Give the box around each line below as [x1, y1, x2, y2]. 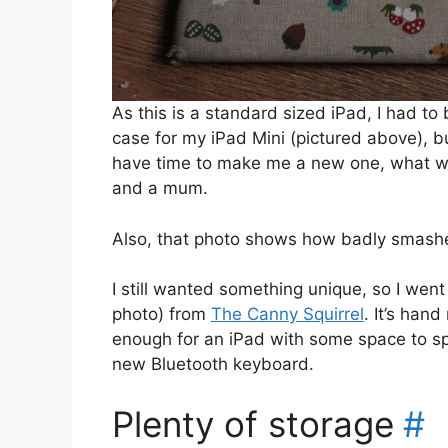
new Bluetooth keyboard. [112, 354, 314, 375]
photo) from [112, 304, 211, 325]
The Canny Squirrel [211, 304, 364, 325]
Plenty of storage [112, 402, 394, 445]
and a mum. [112, 178, 208, 199]
